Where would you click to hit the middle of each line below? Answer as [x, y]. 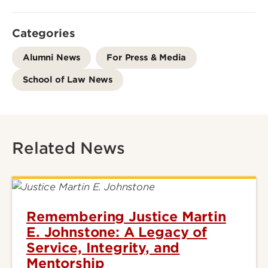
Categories [44, 33]
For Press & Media [146, 57]
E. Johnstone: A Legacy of [117, 232]
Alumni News [52, 57]
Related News [69, 148]
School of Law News [68, 79]
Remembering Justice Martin [126, 217]
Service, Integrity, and [103, 248]
